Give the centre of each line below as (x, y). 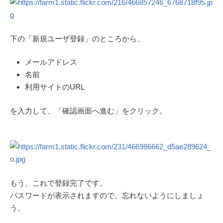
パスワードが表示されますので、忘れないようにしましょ (107, 195)
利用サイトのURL (55, 87)
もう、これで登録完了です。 (58, 183)
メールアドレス (51, 62)
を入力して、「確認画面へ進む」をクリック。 (88, 111)
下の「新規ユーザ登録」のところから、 (77, 38)
